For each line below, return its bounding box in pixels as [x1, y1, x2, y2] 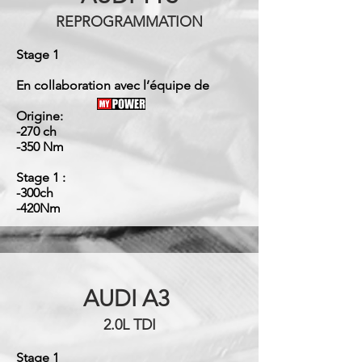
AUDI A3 [83, 285, 175, 312]
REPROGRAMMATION [56, 13, 203, 31]
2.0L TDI [103, 316, 156, 334]
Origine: [16, 108, 63, 124]
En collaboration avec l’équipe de [16, 78, 213, 93]
